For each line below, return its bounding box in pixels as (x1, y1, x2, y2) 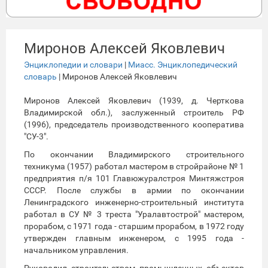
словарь (24, 71, 57, 81)
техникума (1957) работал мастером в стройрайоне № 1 (24, 161, 244, 171)
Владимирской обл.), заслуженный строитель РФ (24, 107, 244, 117)
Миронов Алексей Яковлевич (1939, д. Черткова (24, 95, 244, 105)
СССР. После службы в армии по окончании (24, 185, 244, 195)
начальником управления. (24, 245, 129, 255)
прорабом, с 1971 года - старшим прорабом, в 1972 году (24, 221, 244, 231)
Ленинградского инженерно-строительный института (24, 197, 244, 207)
